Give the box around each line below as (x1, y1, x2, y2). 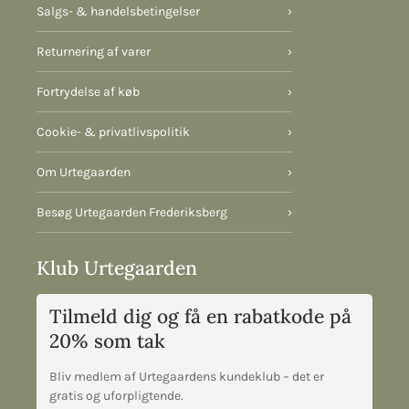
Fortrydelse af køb (37, 84, 140, 100)
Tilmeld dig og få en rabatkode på (49, 304, 351, 330)
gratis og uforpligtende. (49, 388, 184, 404)
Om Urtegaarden (37, 164, 131, 180)
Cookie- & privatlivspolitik (37, 124, 190, 140)
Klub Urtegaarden (37, 256, 197, 280)
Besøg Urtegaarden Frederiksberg (37, 204, 227, 220)
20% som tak (49, 329, 165, 354)
